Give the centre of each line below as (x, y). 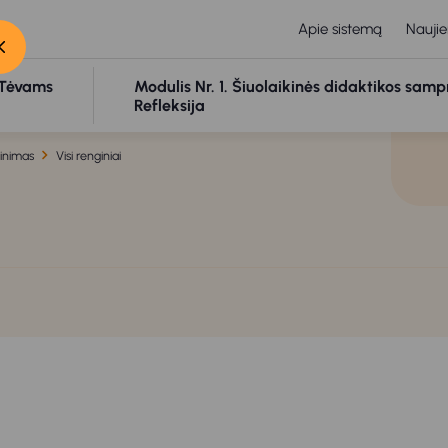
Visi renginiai (89, 156)
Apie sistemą (340, 29)
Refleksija (170, 105)
